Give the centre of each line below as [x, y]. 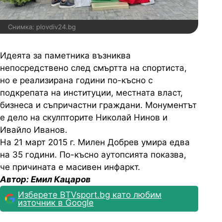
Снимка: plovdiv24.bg [42, 27]
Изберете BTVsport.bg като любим [90, 195]
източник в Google [56, 203]
